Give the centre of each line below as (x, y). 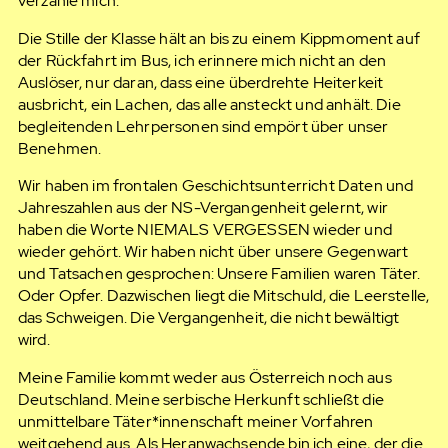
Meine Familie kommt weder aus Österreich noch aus (204, 378)
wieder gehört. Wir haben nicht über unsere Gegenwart (213, 252)
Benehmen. (59, 148)
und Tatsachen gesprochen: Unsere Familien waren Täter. (219, 274)
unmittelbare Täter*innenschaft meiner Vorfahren (195, 422)
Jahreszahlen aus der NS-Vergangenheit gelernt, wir (202, 208)
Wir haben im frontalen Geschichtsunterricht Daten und (215, 186)
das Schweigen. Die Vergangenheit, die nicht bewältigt (208, 318)
